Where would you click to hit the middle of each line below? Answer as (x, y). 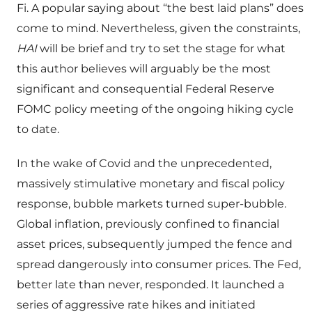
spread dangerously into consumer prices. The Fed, (159, 265)
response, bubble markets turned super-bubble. (151, 204)
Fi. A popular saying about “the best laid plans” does (160, 8)
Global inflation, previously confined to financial (148, 224)
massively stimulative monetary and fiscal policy (151, 184)
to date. (38, 130)
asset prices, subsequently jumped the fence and (155, 244)
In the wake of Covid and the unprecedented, (144, 164)
